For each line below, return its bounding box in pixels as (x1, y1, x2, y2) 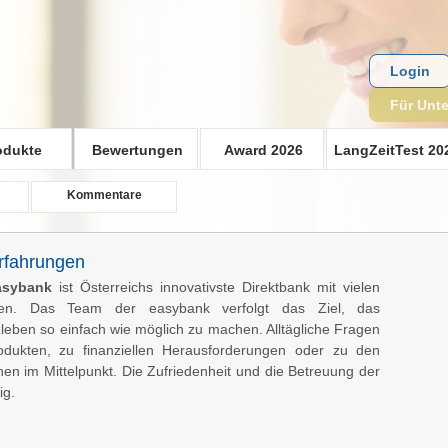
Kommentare (66, 188, 142, 202)
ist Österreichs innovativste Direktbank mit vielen (52, 278, 381, 295)
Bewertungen (91, 142, 183, 158)
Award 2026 (223, 142, 303, 158)
